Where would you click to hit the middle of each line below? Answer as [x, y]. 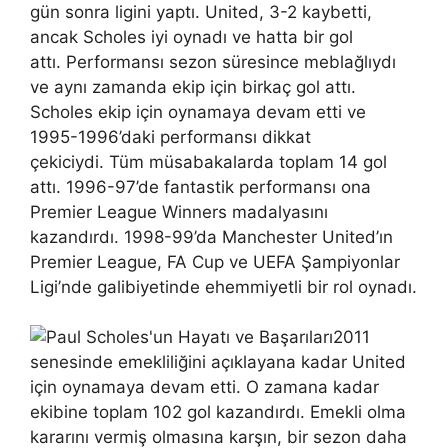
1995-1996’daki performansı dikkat [170, 136]
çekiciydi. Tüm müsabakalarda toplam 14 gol [208, 161]
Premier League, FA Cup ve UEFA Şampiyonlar [215, 261]
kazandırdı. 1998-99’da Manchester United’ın [211, 236]
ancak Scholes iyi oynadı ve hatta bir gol [191, 36]
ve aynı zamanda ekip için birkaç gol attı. [193, 86]
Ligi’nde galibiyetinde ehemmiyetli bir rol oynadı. [223, 286]
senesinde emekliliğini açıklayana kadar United [218, 362]
